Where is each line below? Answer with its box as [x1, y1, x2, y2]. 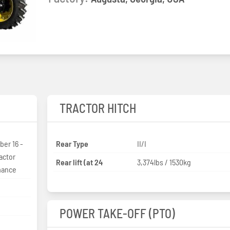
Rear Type [55, 138, 88, 148]
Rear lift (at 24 [55, 157, 103, 167]
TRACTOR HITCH [59, 100, 136, 116]
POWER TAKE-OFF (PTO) [59, 205, 175, 221]
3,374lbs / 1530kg [137, 157, 191, 167]
